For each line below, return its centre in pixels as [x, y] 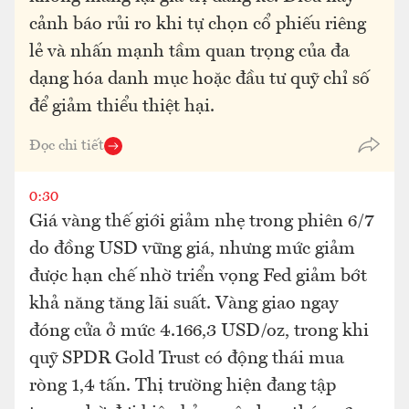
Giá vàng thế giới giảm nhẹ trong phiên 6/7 [202, 222]
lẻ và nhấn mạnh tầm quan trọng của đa [189, 52]
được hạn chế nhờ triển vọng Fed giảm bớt [198, 277]
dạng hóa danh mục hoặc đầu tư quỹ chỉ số [199, 79]
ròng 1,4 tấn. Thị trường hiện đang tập [183, 386]
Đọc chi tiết [67, 146]
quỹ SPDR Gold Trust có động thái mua [187, 359]
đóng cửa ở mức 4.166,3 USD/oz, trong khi [199, 331]
